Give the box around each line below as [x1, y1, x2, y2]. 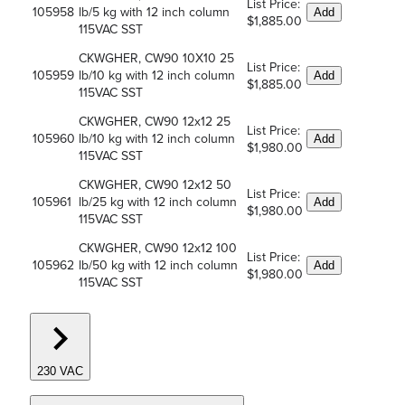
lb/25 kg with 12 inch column [79, 193, 237, 210]
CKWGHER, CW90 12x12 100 [79, 240, 237, 256]
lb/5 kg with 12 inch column [79, 4, 230, 20]
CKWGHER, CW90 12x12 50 [79, 176, 231, 193]
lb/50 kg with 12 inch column [79, 257, 238, 273]
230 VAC [37, 364, 83, 379]
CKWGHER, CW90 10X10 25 [79, 50, 234, 66]
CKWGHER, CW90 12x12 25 [79, 113, 231, 129]
